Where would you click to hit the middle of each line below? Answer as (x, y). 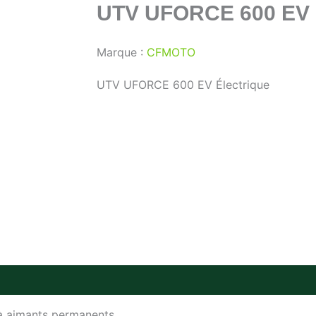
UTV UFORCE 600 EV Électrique (183, 85)
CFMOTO (171, 52)
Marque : (122, 52)
